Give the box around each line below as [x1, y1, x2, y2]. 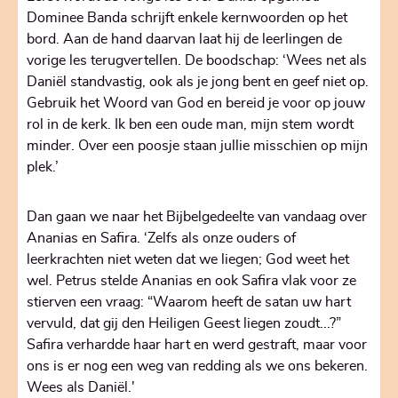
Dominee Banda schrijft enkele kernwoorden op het [27, 11, 347, 26]
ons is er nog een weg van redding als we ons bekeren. [27, 359, 368, 374]
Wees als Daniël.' [27, 380, 139, 395]
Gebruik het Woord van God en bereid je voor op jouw [27, 96, 365, 111]
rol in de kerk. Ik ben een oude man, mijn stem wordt [27, 117, 354, 132]
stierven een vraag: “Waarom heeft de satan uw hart [27, 295, 351, 310]
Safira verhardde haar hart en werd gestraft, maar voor [27, 338, 367, 353]
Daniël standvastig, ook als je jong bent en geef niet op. [27, 75, 369, 90]
